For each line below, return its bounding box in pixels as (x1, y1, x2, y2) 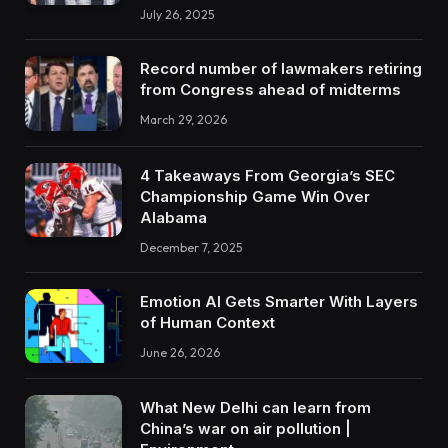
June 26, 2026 (140, 344, 220, 360)
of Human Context (140, 312, 275, 332)
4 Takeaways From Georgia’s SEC (140, 165, 395, 185)
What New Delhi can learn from (140, 398, 371, 418)
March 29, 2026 (140, 111, 227, 127)
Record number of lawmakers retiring (140, 58, 422, 78)
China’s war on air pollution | (140, 419, 351, 439)
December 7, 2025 (140, 239, 242, 255)
